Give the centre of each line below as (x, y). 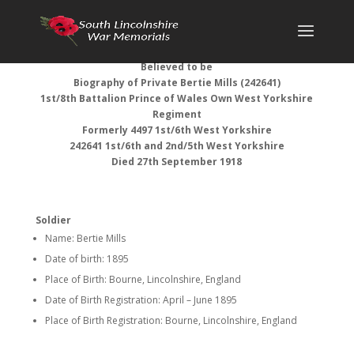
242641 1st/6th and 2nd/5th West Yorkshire (177, 146)
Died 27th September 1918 (177, 162)
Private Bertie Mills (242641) (210, 83)
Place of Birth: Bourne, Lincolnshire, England (143, 279)
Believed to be (177, 67)
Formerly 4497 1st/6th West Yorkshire (177, 130)
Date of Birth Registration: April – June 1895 (141, 300)
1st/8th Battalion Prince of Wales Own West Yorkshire (177, 98)
